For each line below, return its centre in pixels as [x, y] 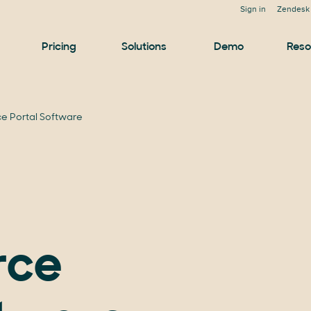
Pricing [59, 47]
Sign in [253, 9]
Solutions [144, 47]
